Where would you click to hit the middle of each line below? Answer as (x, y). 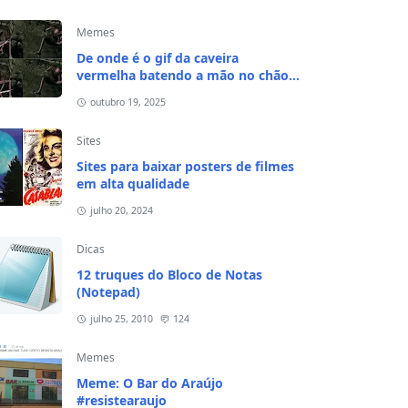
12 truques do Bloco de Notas (169, 275)
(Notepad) (108, 292)
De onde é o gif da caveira (158, 58)
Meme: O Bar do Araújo (150, 383)
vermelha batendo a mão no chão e (188, 75)
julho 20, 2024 (121, 210)
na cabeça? (111, 92)
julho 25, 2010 (121, 319)
